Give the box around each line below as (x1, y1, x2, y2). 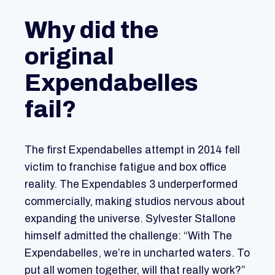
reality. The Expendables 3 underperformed (25, 179, 238, 191)
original (25, 44, 114, 69)
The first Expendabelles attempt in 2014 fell (25, 144, 240, 157)
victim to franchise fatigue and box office (25, 161, 227, 174)
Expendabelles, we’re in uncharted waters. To (25, 247, 250, 260)
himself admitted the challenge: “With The (25, 230, 232, 242)
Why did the (25, 17, 158, 43)
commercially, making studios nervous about (25, 196, 245, 208)
